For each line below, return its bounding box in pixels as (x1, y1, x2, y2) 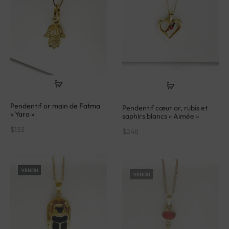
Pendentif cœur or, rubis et (122, 95, 208, 105)
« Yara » (10, 103, 34, 113)
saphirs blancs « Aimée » (122, 103, 199, 113)
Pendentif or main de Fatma (10, 95, 100, 105)
